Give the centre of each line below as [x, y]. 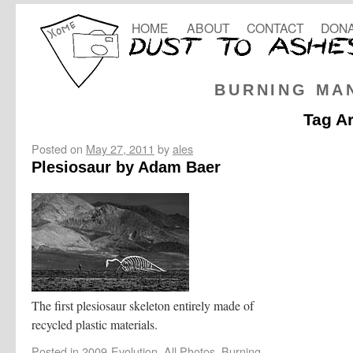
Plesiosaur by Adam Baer [126, 167]
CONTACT [275, 28]
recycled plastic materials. [95, 324]
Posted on [57, 148]
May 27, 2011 [120, 148]
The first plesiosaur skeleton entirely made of [143, 305]
